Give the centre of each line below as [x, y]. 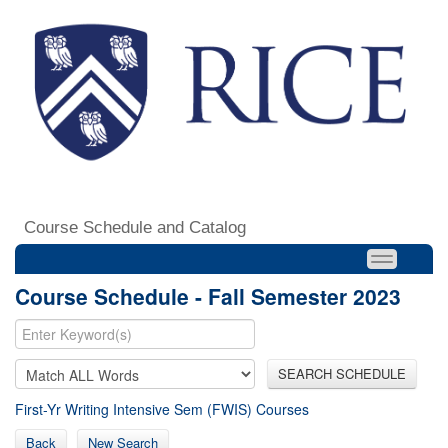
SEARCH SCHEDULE [342, 373]
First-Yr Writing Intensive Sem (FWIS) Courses [162, 408]
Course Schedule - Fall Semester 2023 [208, 295]
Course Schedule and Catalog [135, 227]
